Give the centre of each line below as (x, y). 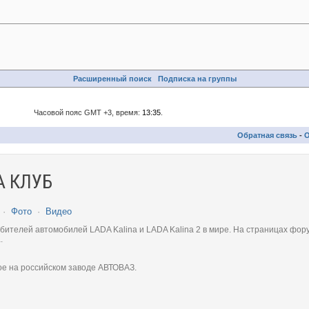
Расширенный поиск (112, 79)
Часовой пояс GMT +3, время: (88, 112)
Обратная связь (267, 135)
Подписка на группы (197, 79)
